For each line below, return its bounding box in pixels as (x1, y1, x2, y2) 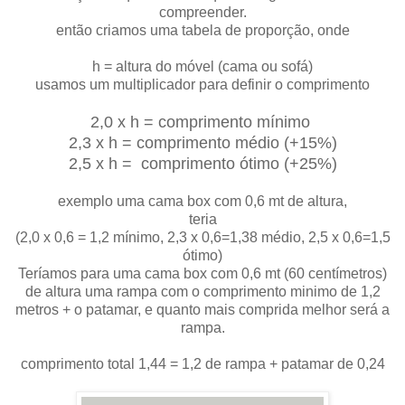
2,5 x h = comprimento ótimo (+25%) (68, 154, 337, 173)
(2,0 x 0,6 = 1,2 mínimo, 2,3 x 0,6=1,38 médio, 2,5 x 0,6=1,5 (14, 229, 391, 245)
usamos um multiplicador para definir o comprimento (35, 76, 370, 92)
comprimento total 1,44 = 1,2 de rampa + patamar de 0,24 (20, 355, 385, 372)
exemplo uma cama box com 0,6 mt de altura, (58, 193, 347, 209)
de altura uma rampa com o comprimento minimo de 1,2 (24, 283, 381, 299)
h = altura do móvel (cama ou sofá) (92, 58, 313, 74)
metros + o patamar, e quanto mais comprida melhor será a (15, 301, 390, 317)
